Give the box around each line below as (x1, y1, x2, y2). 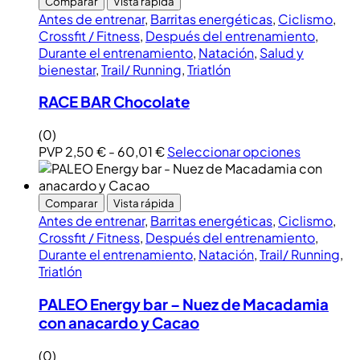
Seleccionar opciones (167, 143, 301, 161)
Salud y (260, 43, 304, 61)
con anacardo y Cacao (39, 313, 199, 332)
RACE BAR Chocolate (39, 92, 190, 112)
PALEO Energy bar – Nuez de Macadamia (39, 294, 329, 313)
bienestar (39, 60, 96, 78)
